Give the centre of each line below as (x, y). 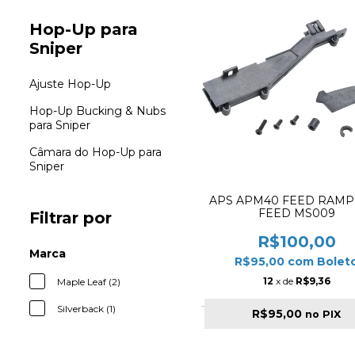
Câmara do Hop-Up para (95, 152)
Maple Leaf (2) (89, 282)
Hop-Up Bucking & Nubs (97, 111)
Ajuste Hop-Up (70, 84)
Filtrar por (71, 218)
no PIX (323, 314)
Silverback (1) (86, 309)
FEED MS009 (296, 213)
